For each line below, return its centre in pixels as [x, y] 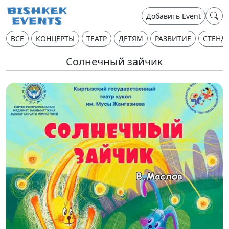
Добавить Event [174, 16]
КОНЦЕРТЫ [55, 39]
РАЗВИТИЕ [173, 39]
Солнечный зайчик [114, 62]
